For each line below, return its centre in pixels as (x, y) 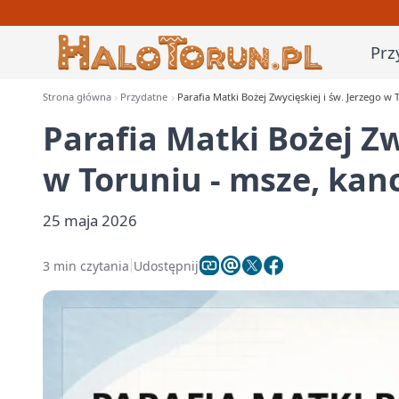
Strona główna (77, 97)
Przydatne (144, 97)
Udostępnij (166, 265)
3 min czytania (86, 265)
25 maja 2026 (90, 220)
